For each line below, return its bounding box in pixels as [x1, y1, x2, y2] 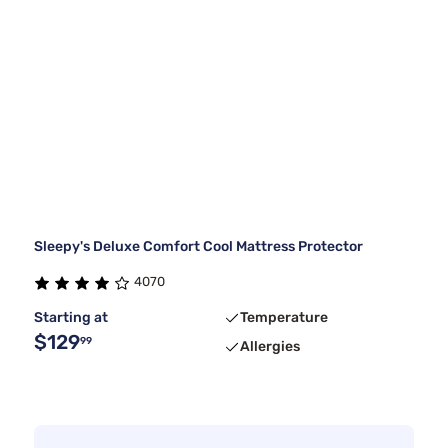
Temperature [240, 309, 328, 327]
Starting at [34, 309, 108, 327]
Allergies [240, 338, 300, 356]
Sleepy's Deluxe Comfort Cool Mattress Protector [34, 238, 363, 256]
